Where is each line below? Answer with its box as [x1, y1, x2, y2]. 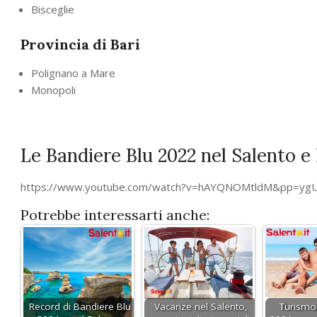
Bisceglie [31, 1, 74, 16]
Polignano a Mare [31, 65, 115, 80]
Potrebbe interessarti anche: [21, 205, 209, 224]
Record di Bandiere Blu [28, 299, 131, 313]
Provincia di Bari [21, 35, 140, 53]
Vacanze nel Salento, [154, 299, 248, 313]
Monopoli [31, 82, 76, 97]
